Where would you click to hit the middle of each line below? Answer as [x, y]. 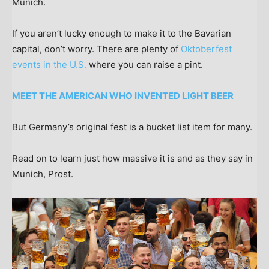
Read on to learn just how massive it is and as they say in [132, 159]
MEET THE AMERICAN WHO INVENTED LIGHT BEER [123, 96]
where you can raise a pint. [146, 65]
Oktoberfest [206, 49]
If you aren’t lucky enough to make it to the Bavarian [122, 34]
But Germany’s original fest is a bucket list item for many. [132, 127]
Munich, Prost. [44, 174]
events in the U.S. [49, 65]
